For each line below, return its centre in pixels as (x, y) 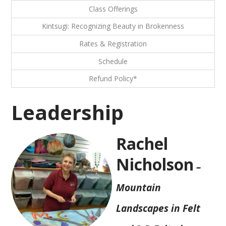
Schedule (113, 61)
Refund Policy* (113, 79)
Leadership (68, 112)
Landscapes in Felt (158, 208)
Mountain (139, 187)
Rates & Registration (113, 44)
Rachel (142, 143)
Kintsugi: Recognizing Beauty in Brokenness (113, 26)
